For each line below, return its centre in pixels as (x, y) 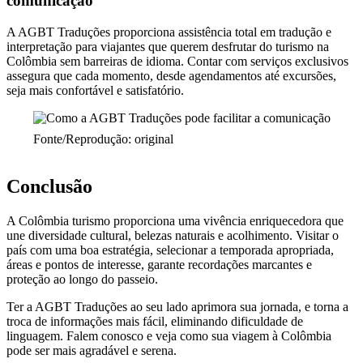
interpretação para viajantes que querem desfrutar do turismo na (168, 46)
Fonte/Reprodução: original (103, 139)
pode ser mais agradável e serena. (92, 350)
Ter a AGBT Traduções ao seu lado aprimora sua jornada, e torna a (177, 306)
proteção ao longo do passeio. (82, 279)
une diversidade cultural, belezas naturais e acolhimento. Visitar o (173, 235)
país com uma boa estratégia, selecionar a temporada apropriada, (170, 250)
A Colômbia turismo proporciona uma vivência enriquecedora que (175, 220)
